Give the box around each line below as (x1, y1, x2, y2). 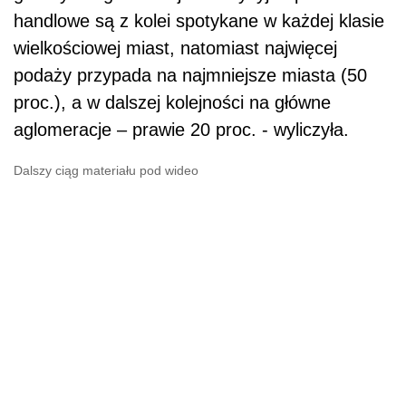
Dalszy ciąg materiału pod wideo (14, 163, 198, 179)
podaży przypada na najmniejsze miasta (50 (14, 65, 367, 86)
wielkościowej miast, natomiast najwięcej (14, 38, 337, 59)
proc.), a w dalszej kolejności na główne (14, 92, 331, 113)
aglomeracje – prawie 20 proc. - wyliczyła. (14, 120, 349, 140)
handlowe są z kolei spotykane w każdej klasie (14, 11, 384, 32)
